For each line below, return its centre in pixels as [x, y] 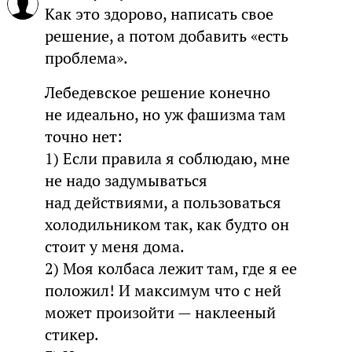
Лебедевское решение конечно [157, 92]
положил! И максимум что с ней [163, 290]
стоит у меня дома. [114, 246]
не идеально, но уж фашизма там [165, 114]
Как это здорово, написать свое [159, 14]
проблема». [86, 58]
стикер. [71, 334]
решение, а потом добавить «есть [166, 36]
